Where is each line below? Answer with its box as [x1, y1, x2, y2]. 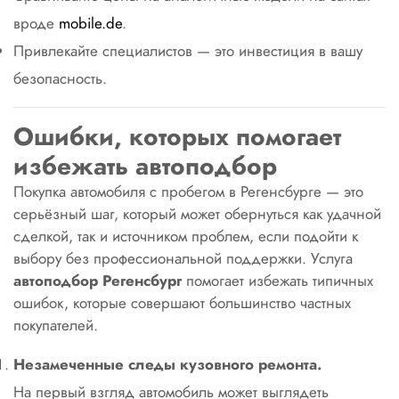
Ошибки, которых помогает [13, 118, 341, 155]
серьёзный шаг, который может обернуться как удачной [13, 203, 381, 224]
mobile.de [59, 12, 122, 34]
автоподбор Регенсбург [13, 270, 182, 291]
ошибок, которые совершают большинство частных [13, 292, 351, 313]
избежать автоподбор [13, 148, 277, 184]
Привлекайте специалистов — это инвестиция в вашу [13, 40, 362, 61]
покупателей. [13, 314, 98, 336]
